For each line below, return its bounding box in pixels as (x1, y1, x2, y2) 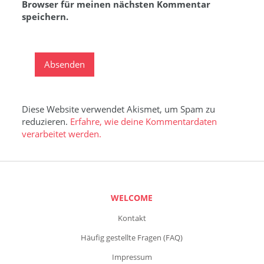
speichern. (21, 10, 68, 22)
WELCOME (111, 192, 153, 203)
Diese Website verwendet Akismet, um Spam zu (21, 103, 215, 115)
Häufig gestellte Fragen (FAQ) (81, 232, 183, 243)
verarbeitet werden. (21, 127, 101, 140)
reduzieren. (21, 115, 70, 127)
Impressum (111, 251, 152, 262)
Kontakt (117, 212, 146, 223)
